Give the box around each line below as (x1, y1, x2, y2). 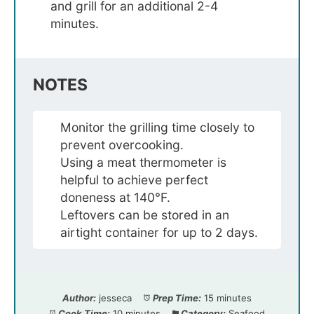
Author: (62, 292, 97, 304)
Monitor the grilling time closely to (60, 120, 255, 135)
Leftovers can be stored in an (60, 207, 230, 223)
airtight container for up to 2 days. (60, 225, 259, 240)
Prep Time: (152, 292, 201, 304)
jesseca (99, 292, 132, 304)
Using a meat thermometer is (60, 155, 227, 170)
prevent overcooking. (60, 137, 184, 153)
